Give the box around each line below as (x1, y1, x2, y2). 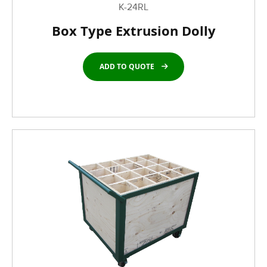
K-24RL (119, 1, 148, 13)
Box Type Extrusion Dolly (51, 21, 216, 39)
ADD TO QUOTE (100, 61, 154, 72)
